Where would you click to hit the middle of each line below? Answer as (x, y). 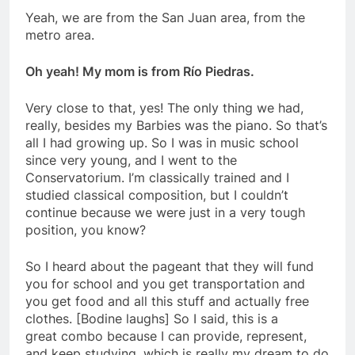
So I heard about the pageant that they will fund (170, 267)
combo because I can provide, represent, (184, 336)
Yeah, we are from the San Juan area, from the (165, 18)
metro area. (62, 35)
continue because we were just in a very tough (165, 213)
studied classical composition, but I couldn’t (157, 195)
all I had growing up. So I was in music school (162, 143)
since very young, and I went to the (131, 160)
